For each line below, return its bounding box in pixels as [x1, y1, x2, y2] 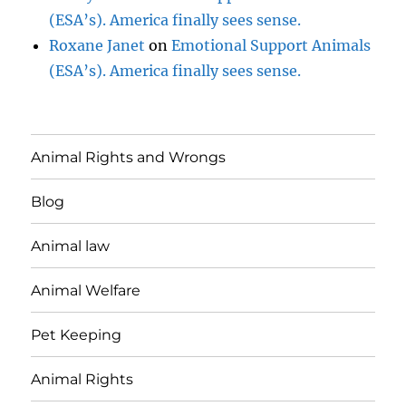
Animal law [31, 237, 111, 255]
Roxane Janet [49, 36, 146, 55]
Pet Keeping [31, 325, 122, 343]
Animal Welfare [31, 281, 141, 299]
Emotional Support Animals [171, 36, 372, 55]
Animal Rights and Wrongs [31, 148, 227, 166]
